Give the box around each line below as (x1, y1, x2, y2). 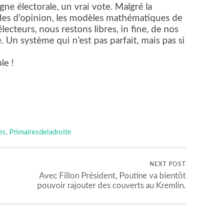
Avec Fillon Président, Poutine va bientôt (39, 172, 186, 180)
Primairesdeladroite (9, 129, 71, 136)
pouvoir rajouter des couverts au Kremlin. (37, 181, 186, 190)
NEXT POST (150, 161, 186, 168)
